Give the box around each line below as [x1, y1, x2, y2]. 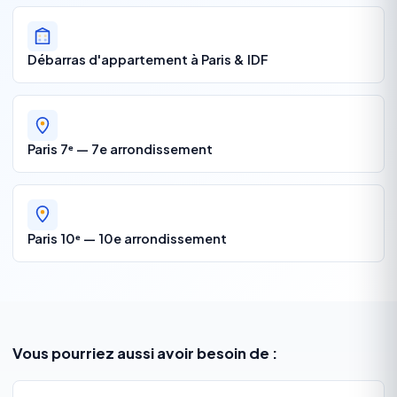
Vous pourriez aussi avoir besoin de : [12, 344, 277, 363]
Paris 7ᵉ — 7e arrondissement [27, 140, 213, 157]
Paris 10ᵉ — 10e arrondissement [27, 230, 227, 246]
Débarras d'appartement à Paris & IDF [27, 51, 269, 68]
